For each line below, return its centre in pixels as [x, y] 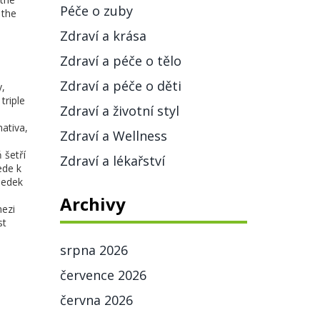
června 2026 [96, 300]
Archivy [92, 204]
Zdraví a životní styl [119, 111]
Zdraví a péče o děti [120, 86]
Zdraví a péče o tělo [120, 61]
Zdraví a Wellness [113, 136]
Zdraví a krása [103, 36]
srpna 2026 [94, 250]
